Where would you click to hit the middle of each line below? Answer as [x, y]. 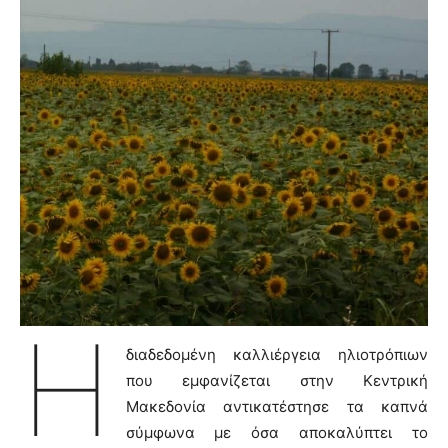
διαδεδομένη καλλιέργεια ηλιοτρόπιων [276, 354]
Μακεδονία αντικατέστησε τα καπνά [276, 406]
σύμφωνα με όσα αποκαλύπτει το [276, 432]
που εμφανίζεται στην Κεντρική [276, 380]
